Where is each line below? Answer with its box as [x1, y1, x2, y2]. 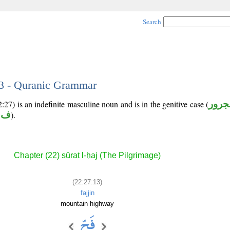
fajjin [80, 188, 94, 197]
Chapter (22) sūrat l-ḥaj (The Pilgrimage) [14, 151, 161, 160]
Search [143, 17, 161, 26]
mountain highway [61, 199, 114, 207]
